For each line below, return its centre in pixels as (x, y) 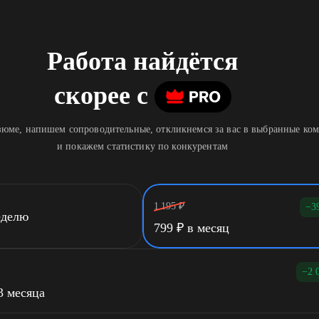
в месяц (206, 228)
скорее (92, 95)
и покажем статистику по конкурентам (142, 146)
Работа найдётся (142, 61)
